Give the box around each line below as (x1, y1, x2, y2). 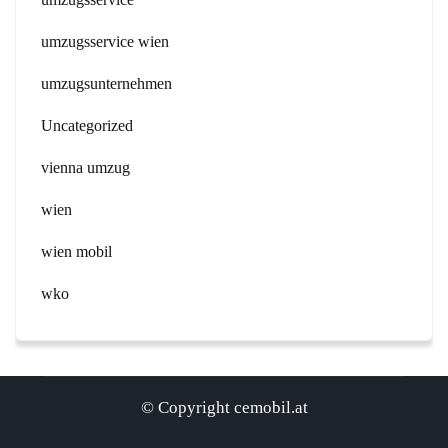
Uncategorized (41, 117, 133, 134)
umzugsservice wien (41, 33, 169, 50)
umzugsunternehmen (41, 75, 172, 92)
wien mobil (41, 243, 112, 260)
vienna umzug (41, 159, 130, 176)
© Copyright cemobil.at (140, 398, 308, 417)
